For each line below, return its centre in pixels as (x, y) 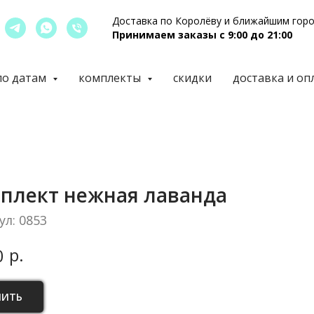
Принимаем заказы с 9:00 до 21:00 (202, 35)
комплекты (111, 78)
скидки (192, 78)
